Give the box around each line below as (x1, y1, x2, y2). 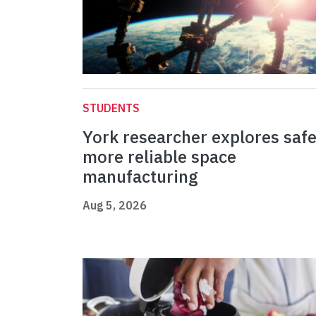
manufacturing (83, 165, 198, 188)
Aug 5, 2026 (83, 198, 147, 213)
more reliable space (83, 145, 236, 169)
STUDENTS (83, 101, 140, 116)
